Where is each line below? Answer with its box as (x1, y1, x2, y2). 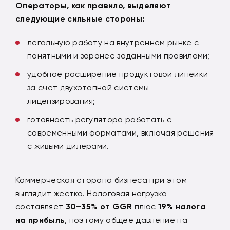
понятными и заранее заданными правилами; (27, 50, 210, 61)
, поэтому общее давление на (65, 215, 187, 225)
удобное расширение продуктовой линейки (27, 69, 208, 79)
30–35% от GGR (65, 201, 135, 212)
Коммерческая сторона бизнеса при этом (15, 175, 187, 185)
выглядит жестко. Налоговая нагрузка (15, 188, 167, 198)
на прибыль (15, 215, 65, 225)
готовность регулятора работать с (27, 114, 172, 124)
